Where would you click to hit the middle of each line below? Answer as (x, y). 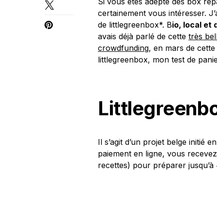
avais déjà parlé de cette (143, 37)
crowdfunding (123, 48)
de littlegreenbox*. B (135, 25)
